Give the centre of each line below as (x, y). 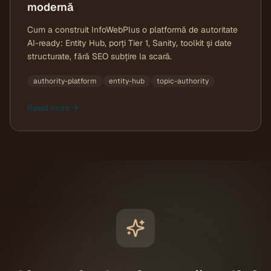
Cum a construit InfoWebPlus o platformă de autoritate (132, 30)
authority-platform (65, 81)
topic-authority (183, 81)
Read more (49, 108)
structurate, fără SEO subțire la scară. (100, 56)
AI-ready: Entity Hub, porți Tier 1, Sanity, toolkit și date (129, 43)
